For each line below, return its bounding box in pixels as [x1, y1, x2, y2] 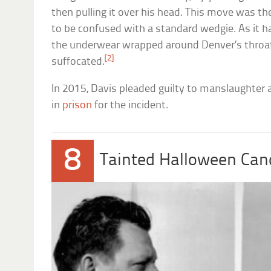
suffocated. [51, 56, 105, 68]
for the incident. [92, 99, 169, 111]
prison [62, 99, 93, 111]
